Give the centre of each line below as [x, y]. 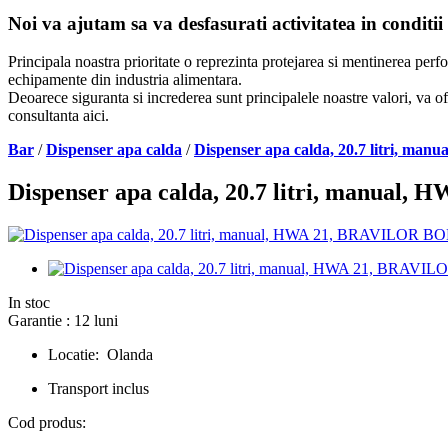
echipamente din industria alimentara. [125, 80]
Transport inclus [98, 389]
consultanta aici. [58, 116]
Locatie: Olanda [100, 355]
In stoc [29, 303]
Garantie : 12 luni [63, 321]
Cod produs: [47, 423]
